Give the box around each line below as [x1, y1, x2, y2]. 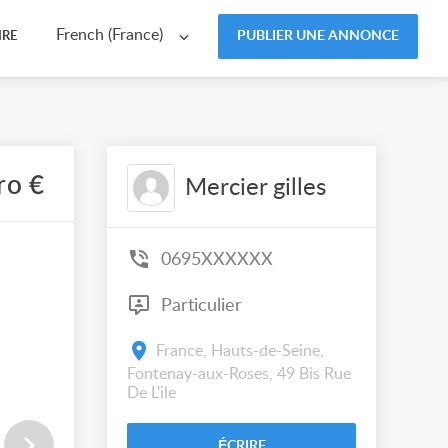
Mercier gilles [185, 176, 326, 200]
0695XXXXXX [161, 250, 273, 269]
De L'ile [127, 385, 176, 401]
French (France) [56, 27, 163, 43]
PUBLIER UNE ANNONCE [237, 28, 399, 43]
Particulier [156, 296, 242, 315]
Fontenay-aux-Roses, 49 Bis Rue [127, 366, 351, 382]
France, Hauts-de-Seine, [156, 342, 324, 359]
